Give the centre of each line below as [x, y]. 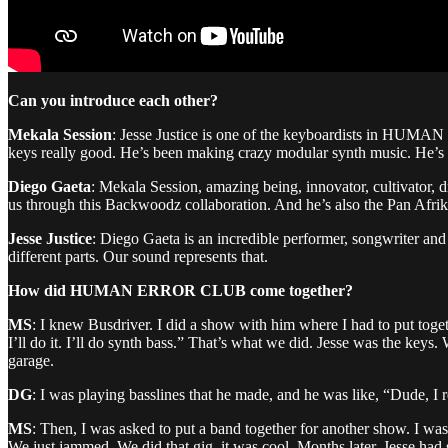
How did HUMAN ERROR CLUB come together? [180, 290]
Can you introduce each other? [113, 100]
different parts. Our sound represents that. [138, 256]
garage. [31, 360]
